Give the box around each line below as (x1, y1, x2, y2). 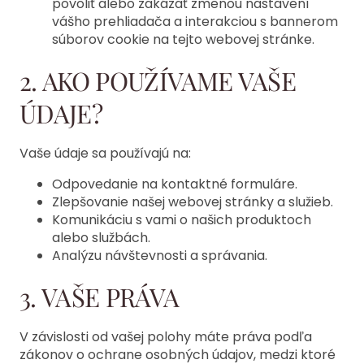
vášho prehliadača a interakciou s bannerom (52, 11, 338, 31)
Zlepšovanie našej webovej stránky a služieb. (52, 192, 333, 211)
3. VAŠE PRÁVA (19, 279, 180, 314)
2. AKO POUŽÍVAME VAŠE (19, 63, 297, 97)
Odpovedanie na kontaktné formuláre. (52, 174, 297, 193)
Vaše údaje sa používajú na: (19, 143, 191, 162)
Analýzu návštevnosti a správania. (52, 245, 267, 265)
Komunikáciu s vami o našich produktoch (52, 210, 311, 229)
